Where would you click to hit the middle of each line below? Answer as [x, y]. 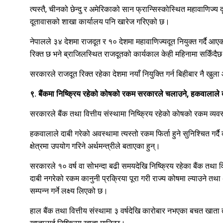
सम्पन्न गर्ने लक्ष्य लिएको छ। [69, 191]
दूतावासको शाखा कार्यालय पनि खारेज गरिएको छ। [100, 22]
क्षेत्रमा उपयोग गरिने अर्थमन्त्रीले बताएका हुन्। [95, 146]
